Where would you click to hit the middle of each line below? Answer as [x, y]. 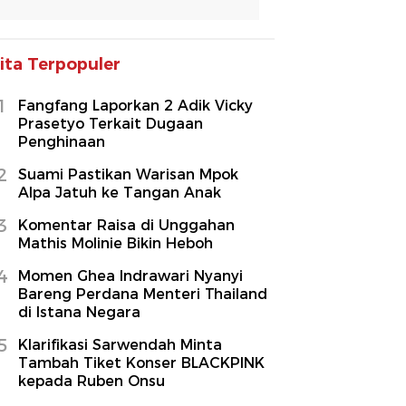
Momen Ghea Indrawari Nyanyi [130, 275]
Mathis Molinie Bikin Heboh [116, 243]
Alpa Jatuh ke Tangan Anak [120, 192]
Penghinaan [62, 141]
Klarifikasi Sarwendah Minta [120, 344]
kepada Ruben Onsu [92, 381]
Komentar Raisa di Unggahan [126, 225]
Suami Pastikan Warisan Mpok [128, 174]
